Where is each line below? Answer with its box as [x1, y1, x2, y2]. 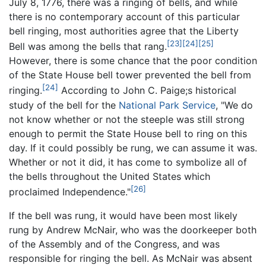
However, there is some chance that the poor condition [9, 55, 257, 67]
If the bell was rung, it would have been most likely [9, 209, 237, 221]
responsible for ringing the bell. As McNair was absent [9, 252, 252, 264]
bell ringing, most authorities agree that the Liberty [9, 24, 239, 37]
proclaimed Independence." [9, 185, 131, 198]
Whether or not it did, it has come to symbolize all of [9, 156, 247, 168]
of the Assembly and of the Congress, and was [9, 237, 220, 250]
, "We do [216, 99, 253, 111]
